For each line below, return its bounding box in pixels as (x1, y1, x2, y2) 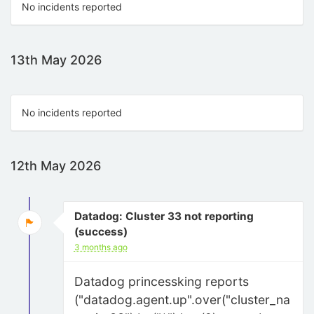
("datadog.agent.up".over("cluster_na (74, 292, 290, 307)
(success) (74, 225, 128, 238)
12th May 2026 (11, 158, 101, 173)
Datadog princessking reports (74, 274, 249, 289)
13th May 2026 (11, 53, 102, 67)
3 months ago (74, 242, 128, 252)
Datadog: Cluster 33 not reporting (74, 210, 254, 223)
